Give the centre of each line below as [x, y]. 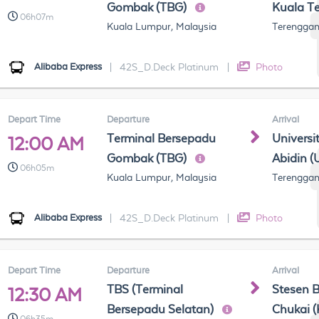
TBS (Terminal [145, 289]
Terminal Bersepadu [162, 138]
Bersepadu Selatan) [162, 309]
